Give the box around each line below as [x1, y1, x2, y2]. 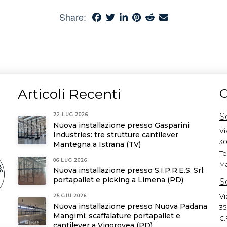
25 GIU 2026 [53, 193, 87, 199]
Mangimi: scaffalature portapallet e [53, 211, 181, 220]
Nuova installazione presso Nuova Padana [53, 201, 208, 211]
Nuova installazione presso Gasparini [53, 120, 190, 130]
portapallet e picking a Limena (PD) [53, 175, 184, 185]
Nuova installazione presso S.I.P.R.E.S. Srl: [53, 166, 205, 175]
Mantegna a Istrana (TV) [53, 139, 141, 149]
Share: [59, 10, 86, 24]
